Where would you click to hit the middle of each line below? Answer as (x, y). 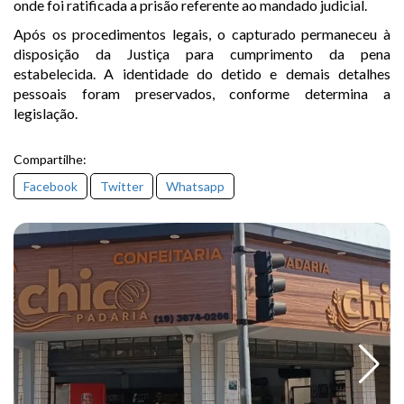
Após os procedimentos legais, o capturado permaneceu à (202, 33)
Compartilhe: (50, 159)
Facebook (50, 186)
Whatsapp (195, 186)
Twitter (122, 186)
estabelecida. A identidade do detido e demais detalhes (202, 73)
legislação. (46, 113)
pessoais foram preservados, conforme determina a (202, 93)
